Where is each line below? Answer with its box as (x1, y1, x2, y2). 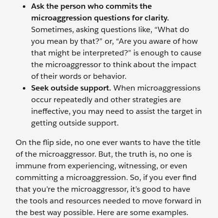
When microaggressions (113, 83, 200, 93)
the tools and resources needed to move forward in (16, 196, 201, 206)
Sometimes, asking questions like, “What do (31, 24, 189, 35)
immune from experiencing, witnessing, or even (16, 161, 187, 171)
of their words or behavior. (31, 71, 127, 81)
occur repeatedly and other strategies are (31, 94, 181, 105)
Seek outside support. (31, 83, 113, 93)
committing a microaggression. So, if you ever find (16, 172, 197, 182)
